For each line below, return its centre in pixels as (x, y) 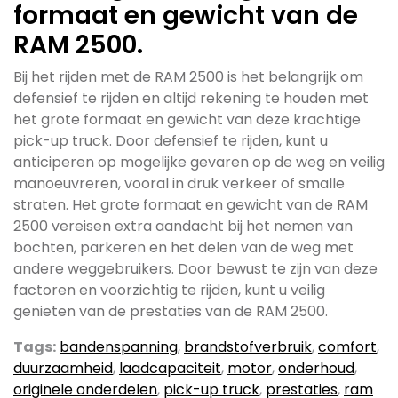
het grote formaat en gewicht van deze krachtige (187, 119)
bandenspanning (119, 347)
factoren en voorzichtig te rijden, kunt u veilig (169, 290)
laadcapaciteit (170, 368)
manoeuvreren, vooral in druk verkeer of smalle (179, 183)
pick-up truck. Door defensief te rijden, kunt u (171, 141)
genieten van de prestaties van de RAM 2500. (171, 311)
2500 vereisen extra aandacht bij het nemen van (183, 226)
